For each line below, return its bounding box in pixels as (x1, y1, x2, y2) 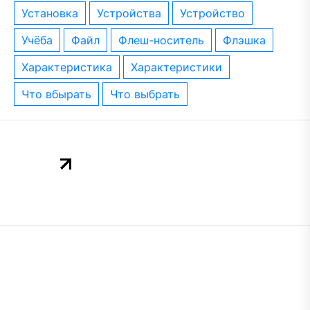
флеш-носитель (127, 33, 204, 47)
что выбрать (118, 87, 180, 101)
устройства (103, 6, 161, 20)
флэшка (232, 33, 266, 47)
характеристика (28, 60, 112, 74)
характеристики (138, 60, 222, 74)
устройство (186, 6, 245, 20)
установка (28, 6, 78, 20)
